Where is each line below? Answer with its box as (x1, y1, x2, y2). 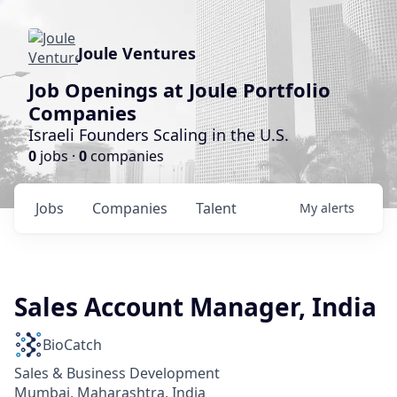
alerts (321, 199, 354, 216)
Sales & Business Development (14, 363, 220, 383)
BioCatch (43, 335, 102, 354)
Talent (196, 198, 237, 218)
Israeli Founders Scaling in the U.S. (28, 124, 289, 145)
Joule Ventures (78, 43, 196, 64)
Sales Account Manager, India (14, 290, 377, 323)
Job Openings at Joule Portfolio (28, 76, 331, 103)
